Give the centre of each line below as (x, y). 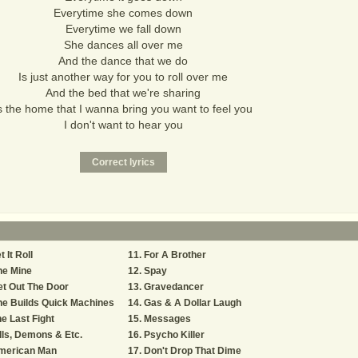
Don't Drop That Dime (193, 351)
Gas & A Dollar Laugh (193, 303)
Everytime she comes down (123, 13)
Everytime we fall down (123, 29)
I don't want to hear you (123, 125)
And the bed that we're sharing (123, 93)
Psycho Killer (174, 335)
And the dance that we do (123, 61)
